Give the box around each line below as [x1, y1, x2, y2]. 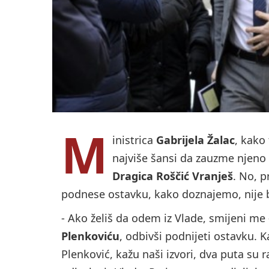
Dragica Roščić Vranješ [112, 169, 233, 184]
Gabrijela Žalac [156, 133, 235, 148]
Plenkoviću [61, 229, 119, 244]
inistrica [112, 133, 156, 148]
